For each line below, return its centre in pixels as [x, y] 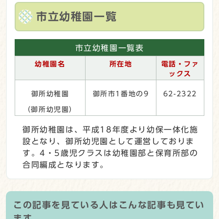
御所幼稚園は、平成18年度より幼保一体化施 [110, 129]
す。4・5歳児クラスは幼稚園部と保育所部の [110, 153]
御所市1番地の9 [121, 94]
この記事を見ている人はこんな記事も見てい [109, 205]
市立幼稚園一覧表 [109, 48]
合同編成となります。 [66, 164]
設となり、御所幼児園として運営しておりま [109, 141]
